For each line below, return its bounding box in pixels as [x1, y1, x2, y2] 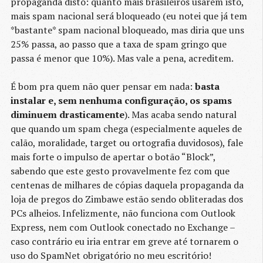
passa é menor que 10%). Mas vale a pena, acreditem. [11, 52, 234, 65]
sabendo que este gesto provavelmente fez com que [11, 164, 230, 178]
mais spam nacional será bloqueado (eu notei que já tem [11, 9, 247, 23]
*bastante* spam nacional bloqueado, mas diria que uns [11, 23, 244, 37]
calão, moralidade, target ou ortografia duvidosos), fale [11, 136, 243, 150]
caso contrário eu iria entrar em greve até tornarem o [11, 235, 238, 248]
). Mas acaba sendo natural [124, 108, 237, 122]
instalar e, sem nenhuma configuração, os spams [11, 94, 232, 107]
